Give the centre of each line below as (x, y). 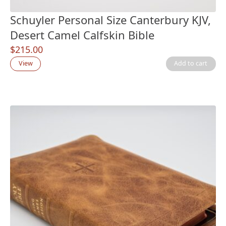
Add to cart (191, 64)
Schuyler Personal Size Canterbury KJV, (110, 19)
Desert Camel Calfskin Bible (82, 35)
